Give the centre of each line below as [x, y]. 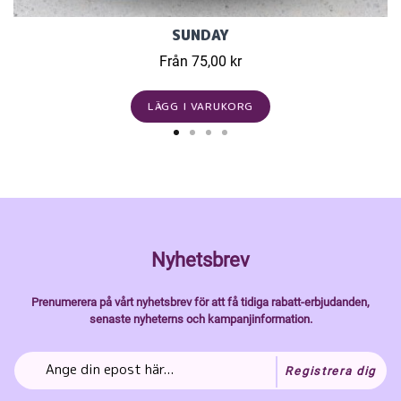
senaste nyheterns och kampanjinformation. [200, 320]
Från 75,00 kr [200, 62]
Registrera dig [330, 371]
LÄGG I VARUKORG [200, 107]
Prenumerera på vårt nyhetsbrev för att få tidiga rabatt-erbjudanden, [200, 303]
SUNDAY [200, 35]
